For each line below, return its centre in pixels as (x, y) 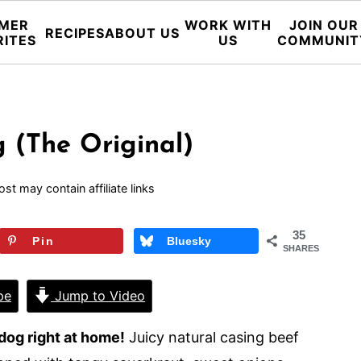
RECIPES (75, 33)
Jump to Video (98, 295)
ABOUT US (142, 33)
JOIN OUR (324, 25)
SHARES (301, 248)
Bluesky (189, 241)
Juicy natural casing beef (212, 337)
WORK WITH (228, 25)
